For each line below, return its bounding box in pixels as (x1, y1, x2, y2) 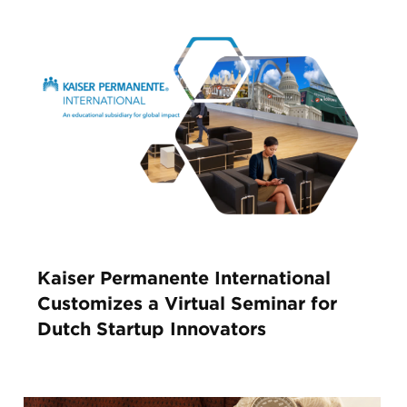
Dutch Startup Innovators (36, 320, 266, 339)
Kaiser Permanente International (36, 269, 331, 288)
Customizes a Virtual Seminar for (36, 294, 337, 313)
